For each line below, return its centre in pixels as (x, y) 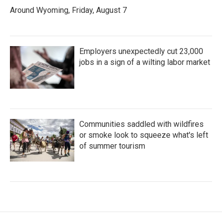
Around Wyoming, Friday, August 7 (68, 10)
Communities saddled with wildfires (141, 124)
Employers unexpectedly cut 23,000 (141, 51)
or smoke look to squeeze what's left (144, 135)
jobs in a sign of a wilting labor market (145, 62)
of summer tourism (112, 146)
